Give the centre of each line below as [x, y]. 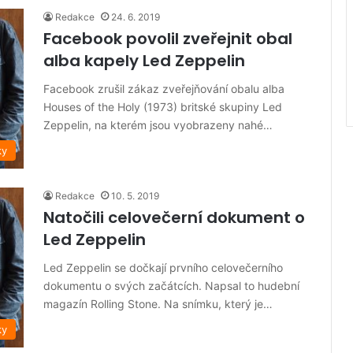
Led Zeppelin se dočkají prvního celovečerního [163, 268]
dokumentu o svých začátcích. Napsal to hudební [171, 286]
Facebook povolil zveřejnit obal [168, 39]
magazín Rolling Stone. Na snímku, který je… [158, 304]
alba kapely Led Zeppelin [144, 61]
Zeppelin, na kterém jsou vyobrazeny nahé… [158, 125]
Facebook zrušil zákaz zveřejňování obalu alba [164, 89]
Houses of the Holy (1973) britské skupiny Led [163, 107]
